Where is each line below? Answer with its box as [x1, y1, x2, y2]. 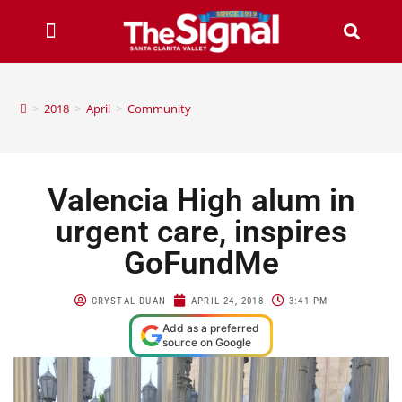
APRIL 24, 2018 [191, 294, 264, 307]
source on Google [162, 335, 251, 349]
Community [127, 100, 192, 117]
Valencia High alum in [47, 181, 355, 219]
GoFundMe [123, 244, 279, 282]
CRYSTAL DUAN [91, 294, 167, 307]
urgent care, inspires [55, 213, 347, 250]
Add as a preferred [162, 320, 259, 335]
